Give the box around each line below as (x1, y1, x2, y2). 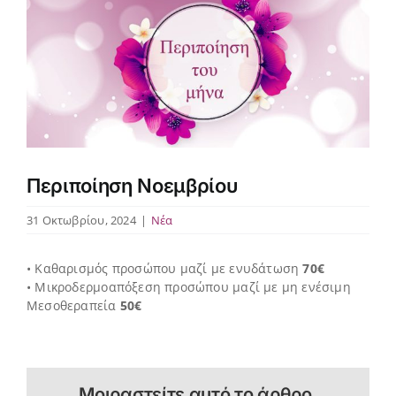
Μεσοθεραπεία (27, 297, 120, 315)
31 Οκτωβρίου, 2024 (27, 212, 136, 229)
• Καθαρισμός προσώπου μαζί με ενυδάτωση (27, 260, 300, 278)
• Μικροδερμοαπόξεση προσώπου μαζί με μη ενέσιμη (27, 278, 351, 296)
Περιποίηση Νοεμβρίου (27, 174, 238, 198)
